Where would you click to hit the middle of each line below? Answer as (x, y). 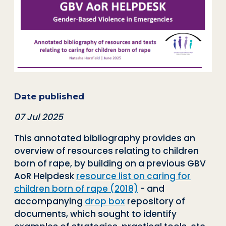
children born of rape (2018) (76, 188)
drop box (105, 201)
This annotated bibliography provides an (105, 138)
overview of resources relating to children (106, 151)
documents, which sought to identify (95, 214)
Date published (49, 96)
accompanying (49, 201)
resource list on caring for (133, 176)
